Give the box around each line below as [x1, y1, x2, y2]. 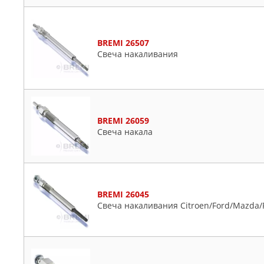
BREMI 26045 [97, 189, 149, 200]
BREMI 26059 [97, 115, 149, 126]
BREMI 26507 [97, 37, 149, 48]
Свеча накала [97, 126, 153, 137]
